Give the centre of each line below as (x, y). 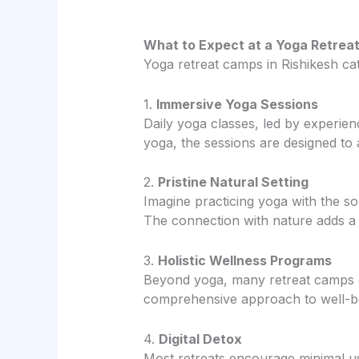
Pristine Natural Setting (233, 182)
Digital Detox (200, 339)
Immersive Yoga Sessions (237, 104)
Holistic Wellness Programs (244, 260)
